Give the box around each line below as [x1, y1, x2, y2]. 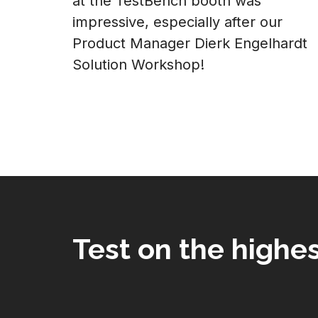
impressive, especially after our [72, 13, 283, 31]
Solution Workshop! [72, 56, 204, 73]
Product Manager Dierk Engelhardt [72, 35, 307, 52]
